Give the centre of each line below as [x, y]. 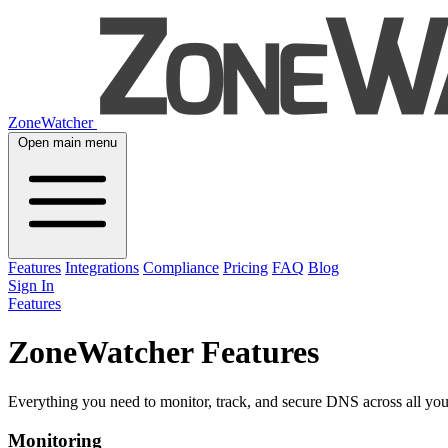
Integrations [102, 267]
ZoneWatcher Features [163, 352]
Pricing [245, 267]
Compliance [181, 267]
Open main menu [67, 142]
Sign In [31, 285]
